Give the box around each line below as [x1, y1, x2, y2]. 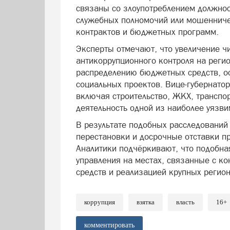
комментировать [84, 221, 135, 229]
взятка [137, 198, 155, 206]
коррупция [84, 198, 115, 206]
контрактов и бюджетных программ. [76, 27, 219, 37]
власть [176, 198, 195, 206]
